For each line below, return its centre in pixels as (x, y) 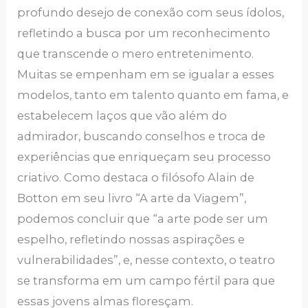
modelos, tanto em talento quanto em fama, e (153, 95)
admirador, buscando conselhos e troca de (142, 136)
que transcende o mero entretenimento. (136, 54)
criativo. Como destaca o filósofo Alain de (136, 178)
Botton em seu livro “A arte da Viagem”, (132, 198)
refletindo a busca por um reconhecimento (144, 33)
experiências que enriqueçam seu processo (144, 157)
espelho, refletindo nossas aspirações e (131, 240)
